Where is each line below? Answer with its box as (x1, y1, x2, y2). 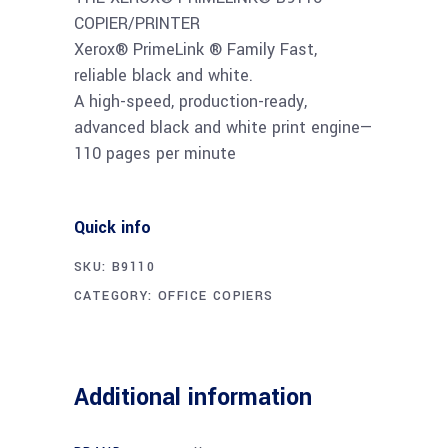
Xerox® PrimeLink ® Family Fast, (74, 38, 317, 61)
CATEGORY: (74, 287, 159, 305)
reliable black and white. (74, 64, 253, 87)
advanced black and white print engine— (74, 116, 373, 139)
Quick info (74, 216, 151, 239)
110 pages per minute (74, 142, 236, 165)
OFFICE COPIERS (158, 287, 274, 305)
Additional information (74, 381, 312, 414)
